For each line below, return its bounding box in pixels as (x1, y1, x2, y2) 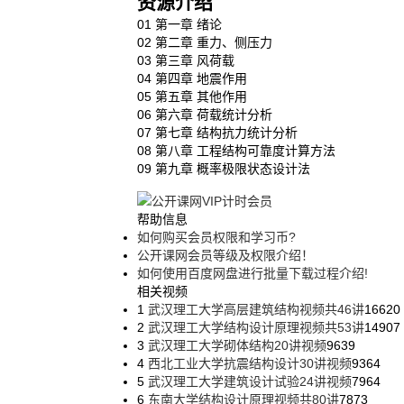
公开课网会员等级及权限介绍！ (137, 248, 314, 262)
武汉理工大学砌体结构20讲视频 (144, 338, 326, 353)
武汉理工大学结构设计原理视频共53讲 (144, 320, 364, 335)
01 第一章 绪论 (137, 17, 222, 32)
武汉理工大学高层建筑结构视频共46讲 (144, 302, 364, 317)
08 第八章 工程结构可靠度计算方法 (137, 143, 335, 158)
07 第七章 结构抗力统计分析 (137, 125, 298, 140)
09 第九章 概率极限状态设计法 (137, 161, 310, 176)
